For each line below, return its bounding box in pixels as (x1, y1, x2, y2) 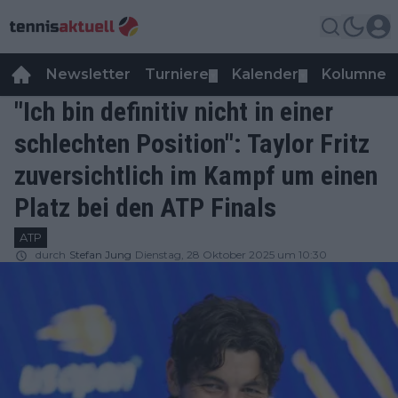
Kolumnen (322, 66, 395, 83)
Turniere (145, 66, 209, 83)
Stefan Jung (69, 248, 131, 261)
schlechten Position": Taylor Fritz (14, 128, 370, 159)
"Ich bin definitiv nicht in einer (14, 96, 333, 127)
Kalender (232, 66, 298, 83)
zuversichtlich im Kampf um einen (14, 160, 378, 191)
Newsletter (46, 66, 131, 83)
